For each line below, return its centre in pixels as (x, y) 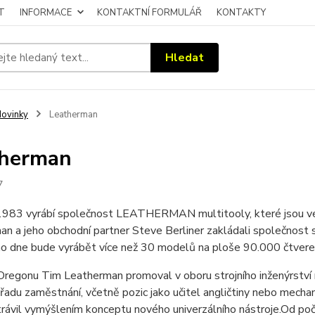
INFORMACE (46, 13)
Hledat (185, 57)
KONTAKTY (241, 13)
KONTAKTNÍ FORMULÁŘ (149, 13)
